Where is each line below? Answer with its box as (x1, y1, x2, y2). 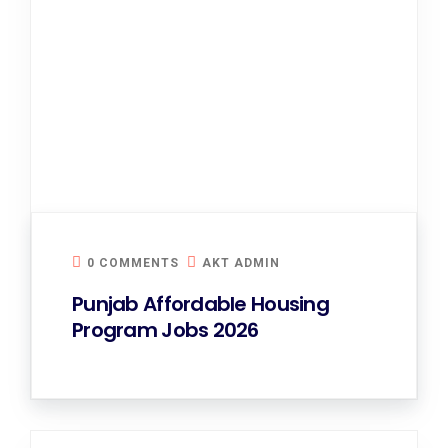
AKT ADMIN (202, 256, 280, 270)
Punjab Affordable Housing (72, 290, 329, 318)
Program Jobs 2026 (72, 316, 259, 344)
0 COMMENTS (87, 256, 179, 270)
